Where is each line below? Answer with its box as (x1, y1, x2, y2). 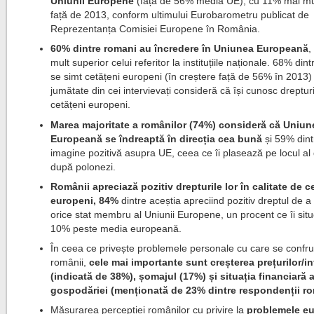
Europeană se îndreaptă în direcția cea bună (50, 133, 266, 144)
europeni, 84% (50, 195, 122, 206)
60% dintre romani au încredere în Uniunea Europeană (50, 43, 309, 54)
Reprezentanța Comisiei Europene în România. (50, 23, 261, 34)
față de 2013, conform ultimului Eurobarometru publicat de (50, 9, 310, 20)
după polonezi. (50, 161, 116, 172)
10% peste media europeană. (50, 223, 182, 234)
